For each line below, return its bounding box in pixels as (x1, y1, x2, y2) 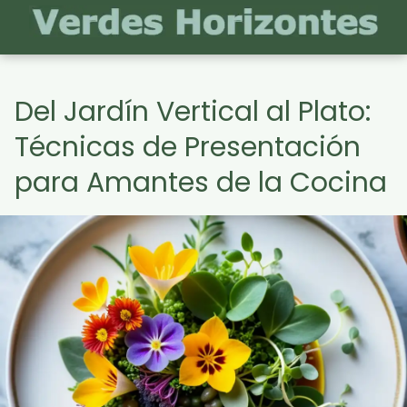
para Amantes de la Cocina (15, 164, 387, 202)
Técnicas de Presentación (15, 128, 361, 166)
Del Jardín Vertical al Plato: (15, 93, 371, 131)
